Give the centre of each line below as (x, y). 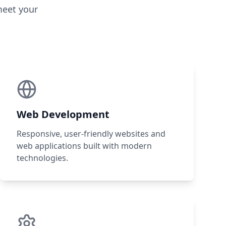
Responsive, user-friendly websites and (91, 134)
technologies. (42, 158)
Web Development (63, 114)
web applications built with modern (84, 146)
